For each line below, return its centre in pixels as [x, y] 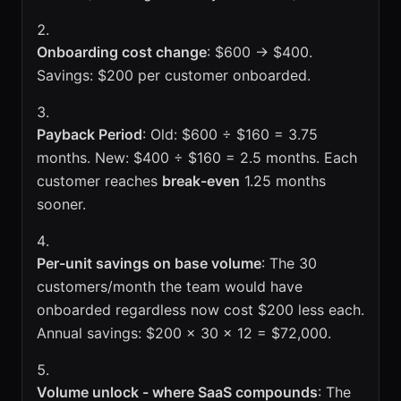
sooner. [61, 204]
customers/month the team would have [170, 286]
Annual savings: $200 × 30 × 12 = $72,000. [184, 333]
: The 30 [289, 263]
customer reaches [99, 181]
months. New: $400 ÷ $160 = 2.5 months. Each [197, 158]
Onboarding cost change [122, 52]
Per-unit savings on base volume [149, 263]
